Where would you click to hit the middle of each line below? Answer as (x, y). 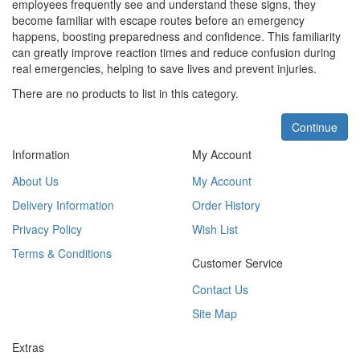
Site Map (215, 314)
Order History (226, 205)
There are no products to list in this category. (125, 94)
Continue (315, 127)
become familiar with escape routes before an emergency (158, 20)
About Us (35, 181)
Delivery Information (63, 205)
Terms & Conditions (62, 254)
